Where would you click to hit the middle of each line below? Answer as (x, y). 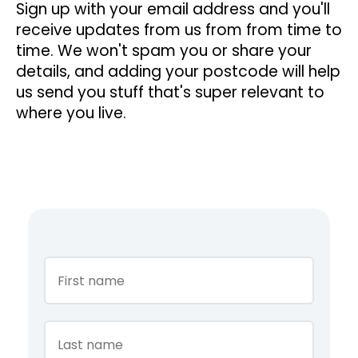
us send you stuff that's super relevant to (170, 92)
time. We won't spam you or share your (164, 50)
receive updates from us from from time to (179, 30)
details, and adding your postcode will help (178, 71)
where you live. (71, 113)
